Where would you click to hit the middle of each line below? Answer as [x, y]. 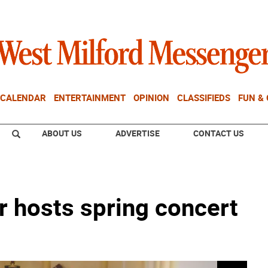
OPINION [151, 98]
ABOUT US [62, 133]
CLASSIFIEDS [204, 98]
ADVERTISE [138, 133]
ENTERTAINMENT [90, 98]
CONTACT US [219, 133]
